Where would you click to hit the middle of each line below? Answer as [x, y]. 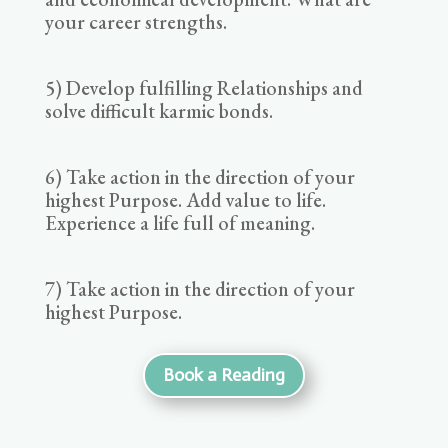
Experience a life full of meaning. [179, 222]
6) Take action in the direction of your [199, 176]
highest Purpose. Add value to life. [185, 199]
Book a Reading [223, 375]
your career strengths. [135, 21]
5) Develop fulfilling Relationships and [203, 87]
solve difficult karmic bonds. [158, 110]
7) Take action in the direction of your [199, 288]
